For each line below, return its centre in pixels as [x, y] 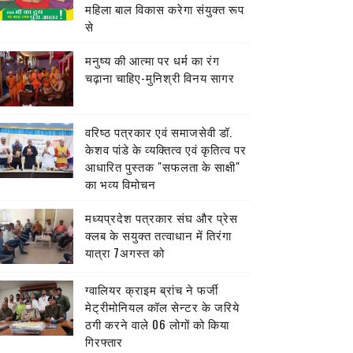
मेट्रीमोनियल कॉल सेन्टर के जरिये [162, 307]
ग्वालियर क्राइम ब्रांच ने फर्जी [151, 289]
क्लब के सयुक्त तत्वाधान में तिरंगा [158, 235]
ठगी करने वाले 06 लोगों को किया [157, 324]
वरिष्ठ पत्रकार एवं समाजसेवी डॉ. [158, 132]
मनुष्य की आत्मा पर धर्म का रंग [152, 60]
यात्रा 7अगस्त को [124, 252]
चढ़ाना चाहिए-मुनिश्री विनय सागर [160, 77]
